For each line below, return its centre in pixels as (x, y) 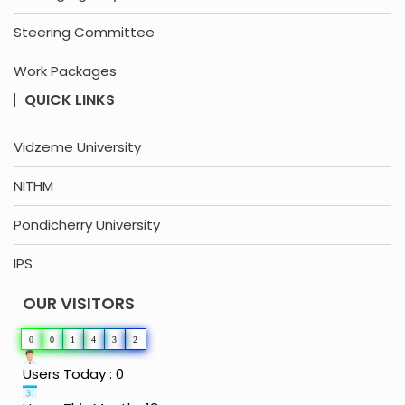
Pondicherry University (87, 225)
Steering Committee (84, 33)
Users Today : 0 (73, 374)
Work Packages (65, 71)
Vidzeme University (77, 147)
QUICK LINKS (70, 100)
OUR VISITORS (79, 304)
